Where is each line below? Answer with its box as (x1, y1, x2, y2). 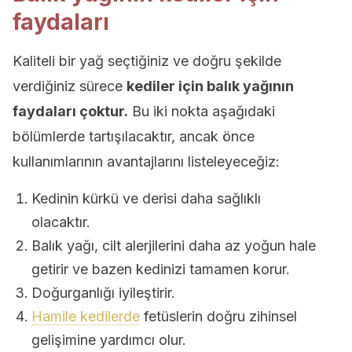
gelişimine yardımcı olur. (31, 332, 186, 348)
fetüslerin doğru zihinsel (140, 308, 297, 324)
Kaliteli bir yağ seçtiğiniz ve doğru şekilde (13, 53, 281, 69)
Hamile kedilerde (31, 308, 140, 324)
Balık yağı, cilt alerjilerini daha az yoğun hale (31, 237, 316, 254)
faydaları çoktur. (13, 103, 128, 119)
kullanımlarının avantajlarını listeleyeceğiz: (13, 153, 280, 170)
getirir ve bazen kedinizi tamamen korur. (31, 261, 290, 277)
